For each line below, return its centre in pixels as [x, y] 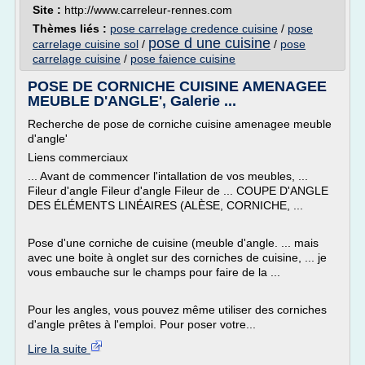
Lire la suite [59, 349]
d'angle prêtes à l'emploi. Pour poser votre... [142, 324]
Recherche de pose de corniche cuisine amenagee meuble [180, 124]
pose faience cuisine [183, 59]
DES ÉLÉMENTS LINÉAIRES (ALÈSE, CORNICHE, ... [165, 205]
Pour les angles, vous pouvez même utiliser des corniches [177, 310]
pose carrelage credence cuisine [194, 29]
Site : [48, 10]
